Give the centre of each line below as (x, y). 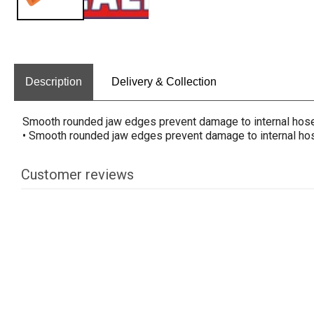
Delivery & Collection (164, 82)
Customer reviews (77, 175)
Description (54, 82)
